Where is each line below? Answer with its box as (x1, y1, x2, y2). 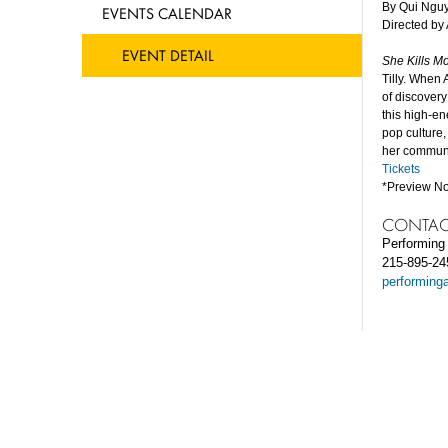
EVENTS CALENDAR (102, 3, 232, 23)
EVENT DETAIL (122, 45, 214, 65)
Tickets (382, 162, 423, 176)
